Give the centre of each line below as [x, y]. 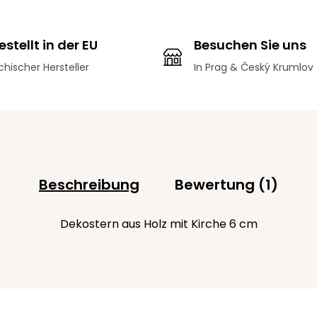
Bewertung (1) [226, 185]
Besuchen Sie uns [250, 45]
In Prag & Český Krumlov [254, 67]
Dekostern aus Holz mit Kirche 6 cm [158, 224]
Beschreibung [89, 185]
